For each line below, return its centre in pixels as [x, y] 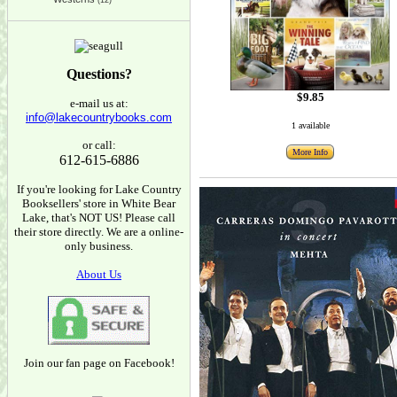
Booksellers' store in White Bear [99, 203]
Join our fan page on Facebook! [99, 363]
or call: [99, 145]
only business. [99, 246]
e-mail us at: [99, 103]
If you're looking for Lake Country [99, 189]
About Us [99, 274]
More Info [310, 152]
